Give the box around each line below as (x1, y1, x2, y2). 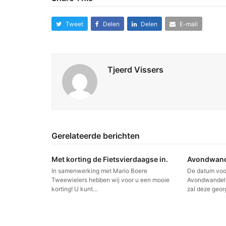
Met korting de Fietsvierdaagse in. (51, 155, 168, 164)
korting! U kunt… (51, 185, 98, 193)
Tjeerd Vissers (107, 65, 163, 75)
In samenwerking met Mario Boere (51, 167, 147, 175)
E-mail (179, 20, 198, 28)
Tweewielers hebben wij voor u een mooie (51, 176, 169, 184)
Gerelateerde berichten (51, 131, 140, 141)
